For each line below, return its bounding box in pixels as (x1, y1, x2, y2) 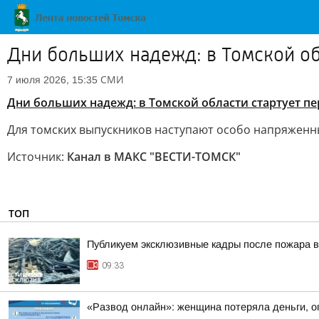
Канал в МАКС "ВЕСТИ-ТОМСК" (67, 149, 241, 164)
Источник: (7, 149, 67, 164)
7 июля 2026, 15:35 (7, 74, 98, 85)
